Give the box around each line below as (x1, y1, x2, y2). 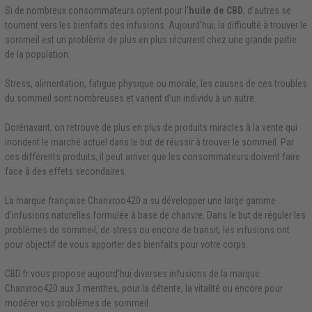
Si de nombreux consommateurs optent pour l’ (4, 4, 189, 16)
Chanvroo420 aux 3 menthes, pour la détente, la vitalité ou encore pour (4, 282, 283, 294)
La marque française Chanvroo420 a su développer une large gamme (4, 194, 276, 206)
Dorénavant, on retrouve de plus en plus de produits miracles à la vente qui (4, 121, 297, 133)
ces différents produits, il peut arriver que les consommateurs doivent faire (4, 150, 300, 162)
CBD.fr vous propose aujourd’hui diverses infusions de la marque (4, 267, 260, 279)
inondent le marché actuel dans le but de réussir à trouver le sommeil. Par (4, 136, 294, 148)
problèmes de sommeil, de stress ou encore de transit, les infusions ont (4, 224, 290, 235)
